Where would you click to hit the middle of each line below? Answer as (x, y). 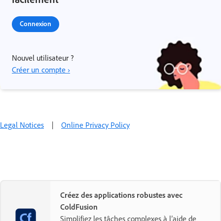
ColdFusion (79, 207)
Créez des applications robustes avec (121, 195)
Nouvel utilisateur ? (43, 58)
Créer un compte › (41, 70)
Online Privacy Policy (95, 125)
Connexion (36, 24)
